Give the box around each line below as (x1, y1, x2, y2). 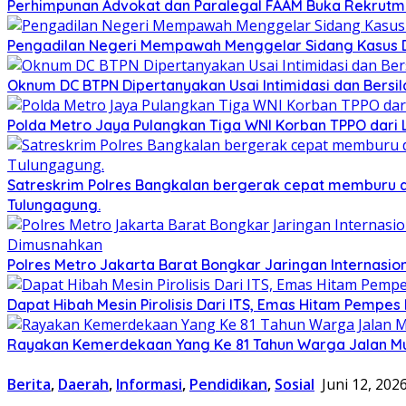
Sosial (275, 373, 314, 394)
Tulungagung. (7, 195, 101, 214)
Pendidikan (189, 373, 267, 394)
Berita (7, 373, 51, 394)
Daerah (58, 373, 109, 394)
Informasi (116, 373, 182, 394)
